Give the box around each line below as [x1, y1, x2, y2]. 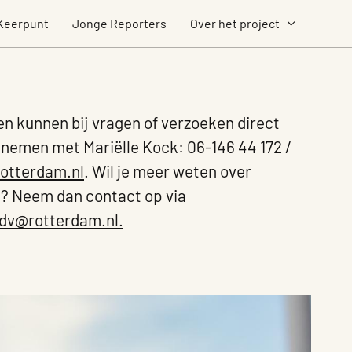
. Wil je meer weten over [83, 161, 251, 181]
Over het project [190, 16, 280, 31]
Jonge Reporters [72, 16, 167, 31]
